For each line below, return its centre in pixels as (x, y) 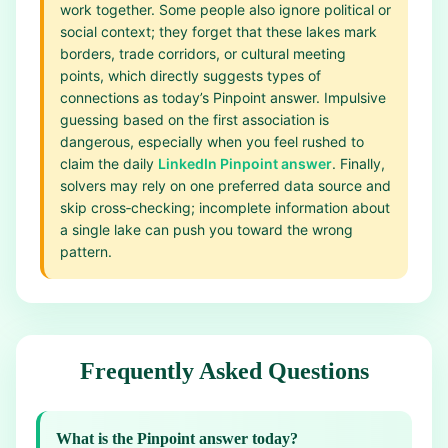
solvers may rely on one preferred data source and (225, 185)
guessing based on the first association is (194, 119)
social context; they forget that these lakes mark (218, 31)
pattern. (86, 251)
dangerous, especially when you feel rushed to (212, 141)
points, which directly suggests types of (190, 75)
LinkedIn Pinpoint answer (245, 163)
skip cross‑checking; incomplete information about (225, 207)
